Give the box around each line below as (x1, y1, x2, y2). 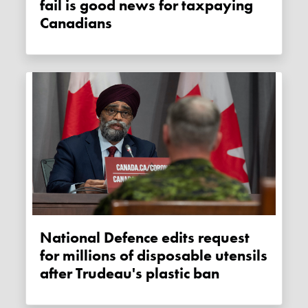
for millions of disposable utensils (40, 246, 268, 266)
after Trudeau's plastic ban (40, 264, 220, 284)
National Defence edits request (40, 228, 53, 248)
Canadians (40, 14, 113, 34)
